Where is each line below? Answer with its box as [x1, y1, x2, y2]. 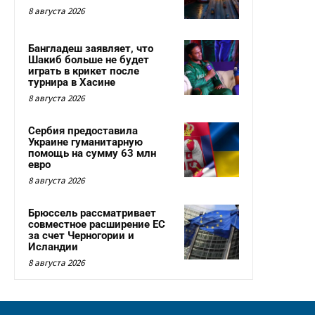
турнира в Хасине [28, 76, 115, 89]
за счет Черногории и [28, 229, 134, 243]
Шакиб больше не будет [28, 53, 149, 67]
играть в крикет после [28, 65, 139, 78]
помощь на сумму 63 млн [28, 147, 156, 160]
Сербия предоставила [28, 124, 138, 138]
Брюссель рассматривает [28, 207, 156, 220]
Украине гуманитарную [28, 136, 143, 149]
